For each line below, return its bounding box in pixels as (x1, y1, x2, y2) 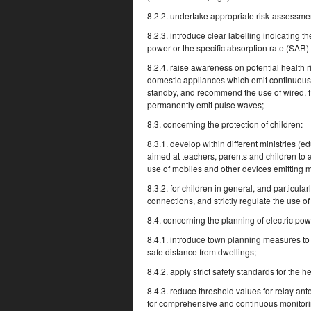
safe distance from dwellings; (147, 246, 256, 258)
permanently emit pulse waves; (147, 99, 264, 110)
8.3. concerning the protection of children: (147, 118, 303, 130)
